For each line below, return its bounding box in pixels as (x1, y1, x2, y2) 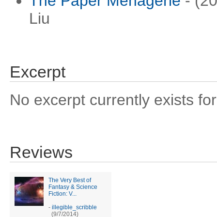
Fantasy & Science (48, 184, 97, 190)
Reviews (10, 143, 73, 161)
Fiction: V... (48, 190, 77, 197)
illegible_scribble (52, 204, 97, 211)
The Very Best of (48, 177, 91, 184)
